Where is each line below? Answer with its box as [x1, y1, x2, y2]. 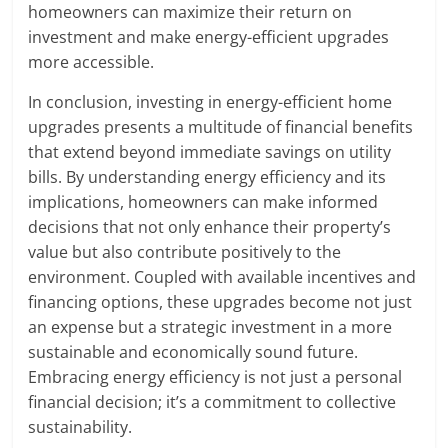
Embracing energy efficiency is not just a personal [28, 365, 403, 388]
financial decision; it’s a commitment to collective [28, 390, 397, 413]
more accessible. [28, 50, 155, 73]
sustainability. [28, 415, 133, 438]
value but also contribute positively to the [28, 240, 342, 263]
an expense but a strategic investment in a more [28, 315, 393, 338]
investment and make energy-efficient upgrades [28, 25, 390, 48]
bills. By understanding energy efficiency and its [28, 165, 387, 188]
